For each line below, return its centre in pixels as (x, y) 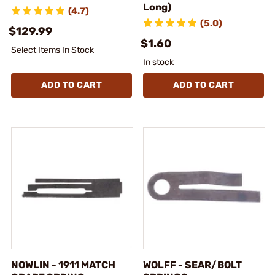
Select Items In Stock (52, 50)
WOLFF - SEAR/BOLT (192, 265)
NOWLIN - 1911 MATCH (63, 265)
